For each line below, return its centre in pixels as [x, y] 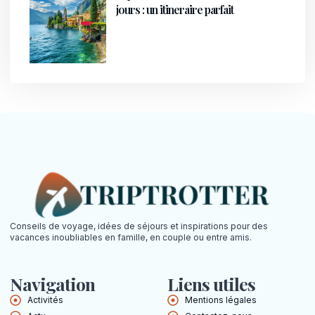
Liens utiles [211, 283]
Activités [45, 300]
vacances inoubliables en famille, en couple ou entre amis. [131, 238]
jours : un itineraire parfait [175, 9]
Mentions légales [221, 300]
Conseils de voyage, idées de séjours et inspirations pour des [139, 226]
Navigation [52, 283]
